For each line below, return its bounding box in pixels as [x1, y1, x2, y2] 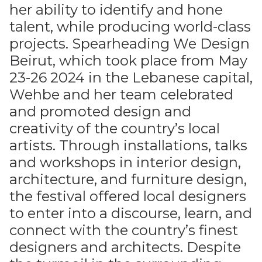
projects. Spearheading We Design [9, 35, 250, 52]
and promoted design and [9, 103, 191, 120]
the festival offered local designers [9, 188, 246, 205]
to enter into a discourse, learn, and [9, 205, 252, 222]
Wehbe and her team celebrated [9, 86, 233, 103]
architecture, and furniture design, [9, 171, 247, 188]
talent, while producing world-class [9, 18, 251, 35]
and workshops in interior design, [9, 154, 241, 171]
